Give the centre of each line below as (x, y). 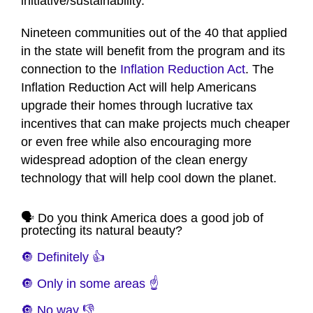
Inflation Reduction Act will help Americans (139, 88)
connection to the (71, 70)
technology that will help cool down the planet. (149, 179)
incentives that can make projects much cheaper (155, 124)
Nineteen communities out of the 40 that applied (154, 33)
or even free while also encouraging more (136, 142)
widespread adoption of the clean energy (134, 160)
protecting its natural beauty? (102, 231)
